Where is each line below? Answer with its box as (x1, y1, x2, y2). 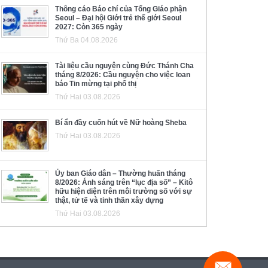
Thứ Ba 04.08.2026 (55, 35, 118, 44)
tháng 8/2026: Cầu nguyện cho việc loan (55, 70, 190, 79)
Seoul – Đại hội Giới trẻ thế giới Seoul (55, 13, 181, 22)
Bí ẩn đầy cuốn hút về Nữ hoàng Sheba (55, 118, 187, 127)
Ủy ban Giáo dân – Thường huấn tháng (55, 169, 185, 178)
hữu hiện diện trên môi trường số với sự (55, 187, 192, 196)
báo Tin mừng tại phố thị (55, 79, 136, 88)
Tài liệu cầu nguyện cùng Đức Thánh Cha (55, 61, 194, 70)
